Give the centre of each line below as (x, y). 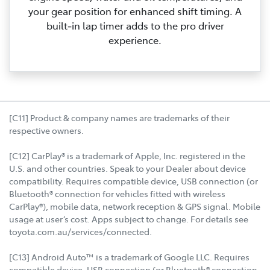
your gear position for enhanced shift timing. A (135, 11)
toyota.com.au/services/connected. (80, 231)
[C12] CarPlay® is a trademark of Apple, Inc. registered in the (127, 155)
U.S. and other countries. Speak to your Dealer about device (127, 168)
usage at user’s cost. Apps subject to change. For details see (129, 218)
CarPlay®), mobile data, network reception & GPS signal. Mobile (135, 206)
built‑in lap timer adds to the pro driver (135, 25)
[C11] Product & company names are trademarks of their (119, 117)
